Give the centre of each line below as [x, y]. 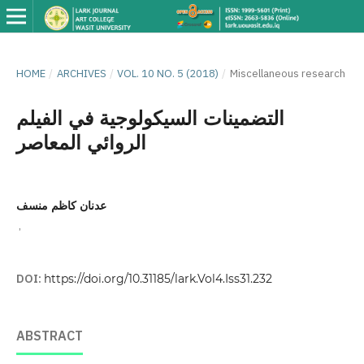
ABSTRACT [49, 337]
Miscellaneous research [287, 73]
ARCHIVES [81, 73]
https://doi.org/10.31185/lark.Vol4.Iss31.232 [158, 279]
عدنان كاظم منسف [61, 205]
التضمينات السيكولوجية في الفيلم [150, 118]
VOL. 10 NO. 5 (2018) [168, 73]
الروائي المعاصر [81, 142]
